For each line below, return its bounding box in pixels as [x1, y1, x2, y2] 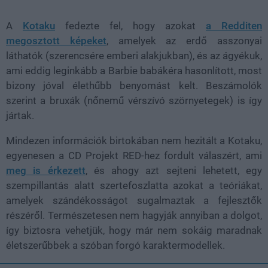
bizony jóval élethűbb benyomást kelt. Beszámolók [6, 80, 262, 92]
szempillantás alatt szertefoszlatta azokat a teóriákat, [6, 179, 262, 191]
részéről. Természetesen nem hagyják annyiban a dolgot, [6, 209, 262, 221]
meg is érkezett [6, 165, 86, 176]
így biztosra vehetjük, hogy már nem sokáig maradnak [6, 224, 262, 236]
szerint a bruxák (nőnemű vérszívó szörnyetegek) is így [6, 95, 262, 106]
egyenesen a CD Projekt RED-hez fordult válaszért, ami [6, 150, 262, 162]
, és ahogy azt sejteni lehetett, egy [85, 165, 262, 176]
